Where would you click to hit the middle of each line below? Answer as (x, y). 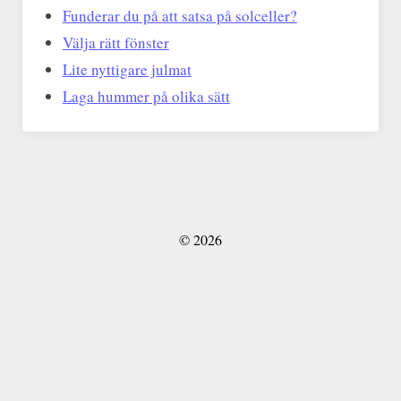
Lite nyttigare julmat (127, 70)
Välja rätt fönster (115, 43)
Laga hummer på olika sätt (146, 97)
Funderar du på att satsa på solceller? (179, 16)
